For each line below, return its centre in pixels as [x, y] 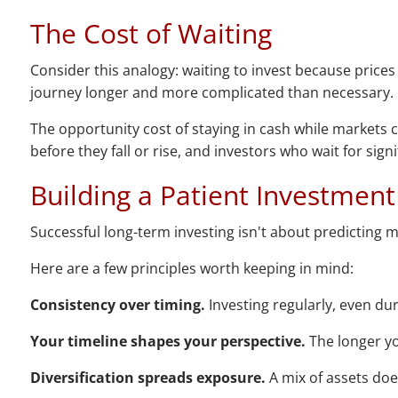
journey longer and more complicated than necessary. [212, 93]
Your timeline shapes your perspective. [168, 342]
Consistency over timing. [118, 305]
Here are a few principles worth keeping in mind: [192, 269]
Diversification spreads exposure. [148, 378]
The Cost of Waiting [151, 34]
